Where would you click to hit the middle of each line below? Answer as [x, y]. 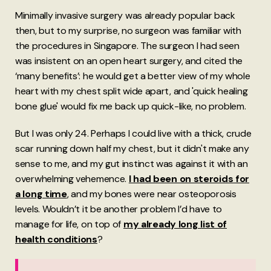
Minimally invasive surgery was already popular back [125, 16]
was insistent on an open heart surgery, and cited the [129, 61]
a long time [41, 194]
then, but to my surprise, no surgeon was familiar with [128, 31]
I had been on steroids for [189, 179]
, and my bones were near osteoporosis [152, 194]
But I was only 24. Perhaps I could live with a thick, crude [133, 134]
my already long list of [175, 224]
